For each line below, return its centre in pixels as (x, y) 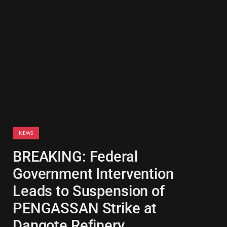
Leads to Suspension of (89, 191)
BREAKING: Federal (75, 157)
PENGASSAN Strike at (85, 208)
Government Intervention (93, 174)
